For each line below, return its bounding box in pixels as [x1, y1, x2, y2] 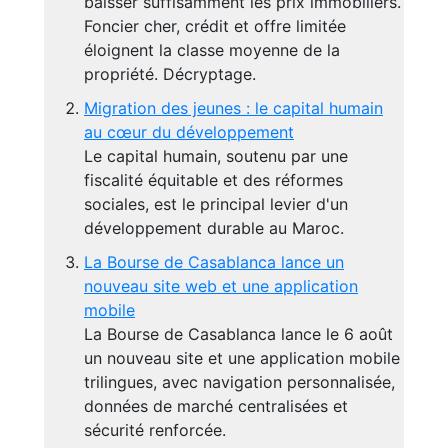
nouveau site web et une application [84, 276, 358, 296]
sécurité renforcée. [84, 420, 226, 440]
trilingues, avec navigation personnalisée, [84, 372, 395, 392]
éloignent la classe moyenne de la [84, 40, 340, 60]
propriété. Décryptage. [84, 64, 256, 84]
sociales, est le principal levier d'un [84, 194, 348, 214]
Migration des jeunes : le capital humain [84, 98, 383, 118]
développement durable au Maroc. [84, 218, 344, 238]
